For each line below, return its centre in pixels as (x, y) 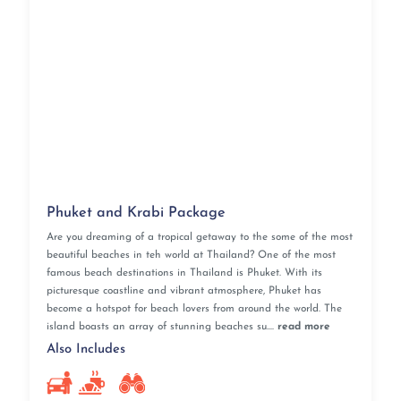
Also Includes (85, 350)
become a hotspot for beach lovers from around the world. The (194, 309)
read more (303, 327)
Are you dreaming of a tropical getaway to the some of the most (199, 238)
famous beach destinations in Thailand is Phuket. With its (184, 273)
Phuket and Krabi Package (136, 213)
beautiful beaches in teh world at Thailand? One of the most (191, 256)
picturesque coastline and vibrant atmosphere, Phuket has (183, 291)
